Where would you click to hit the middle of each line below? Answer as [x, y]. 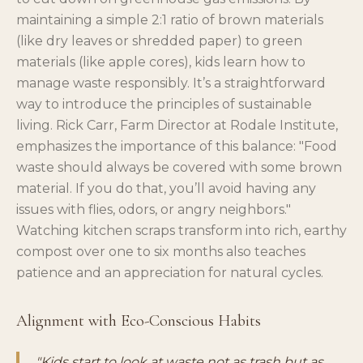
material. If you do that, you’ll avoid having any [166, 188]
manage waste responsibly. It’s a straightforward [171, 83]
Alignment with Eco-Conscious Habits [139, 320]
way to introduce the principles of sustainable [164, 104]
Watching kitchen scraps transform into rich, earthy [181, 230]
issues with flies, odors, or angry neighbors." [154, 209]
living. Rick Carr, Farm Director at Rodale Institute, [177, 125]
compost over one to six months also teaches [161, 251]
